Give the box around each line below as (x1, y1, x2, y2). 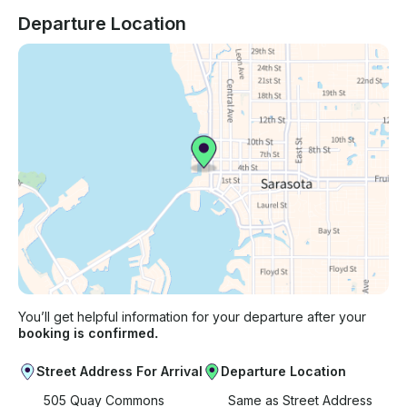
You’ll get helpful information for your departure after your (18, 309, 366, 325)
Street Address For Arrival (36, 363, 203, 380)
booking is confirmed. (18, 325, 158, 342)
